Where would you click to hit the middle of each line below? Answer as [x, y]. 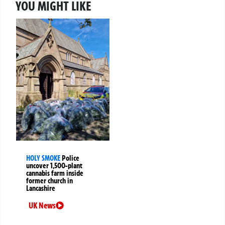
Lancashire [41, 188]
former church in [49, 181]
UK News [42, 205]
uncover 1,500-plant [54, 165]
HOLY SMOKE [43, 158]
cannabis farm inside [55, 173]
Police [71, 158]
